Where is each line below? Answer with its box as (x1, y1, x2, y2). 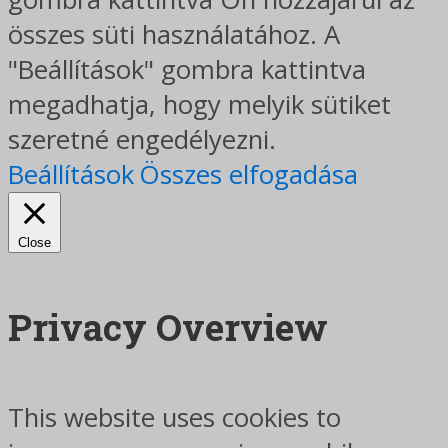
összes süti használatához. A (8, 17, 340, 53)
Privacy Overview (8, 302, 328, 352)
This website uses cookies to (8, 400, 341, 436)
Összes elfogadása (139, 157, 358, 193)
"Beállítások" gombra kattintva (8, 52, 366, 88)
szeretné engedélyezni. (8, 122, 276, 158)
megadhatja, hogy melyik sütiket (8, 87, 391, 123)
